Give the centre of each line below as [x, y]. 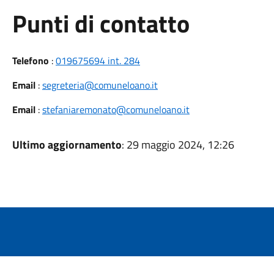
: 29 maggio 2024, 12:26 [178, 145]
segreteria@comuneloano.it [100, 85]
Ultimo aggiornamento [67, 145]
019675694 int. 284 [98, 61]
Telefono [30, 61]
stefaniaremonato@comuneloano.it [116, 109]
